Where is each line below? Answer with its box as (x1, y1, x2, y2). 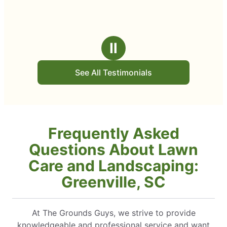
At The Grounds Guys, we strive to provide (31, 207, 196, 218)
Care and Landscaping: (28, 156, 199, 175)
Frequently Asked (48, 124, 179, 142)
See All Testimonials (75, 67, 152, 78)
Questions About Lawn (29, 140, 198, 159)
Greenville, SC (61, 172, 166, 191)
